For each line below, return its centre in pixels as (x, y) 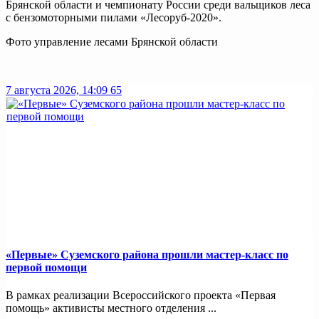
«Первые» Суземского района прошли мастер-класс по (147, 255)
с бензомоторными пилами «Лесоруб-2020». (114, 17)
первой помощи (46, 268)
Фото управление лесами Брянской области (112, 41)
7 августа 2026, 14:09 (57, 90)
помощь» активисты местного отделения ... (111, 308)
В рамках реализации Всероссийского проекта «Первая (141, 296)
